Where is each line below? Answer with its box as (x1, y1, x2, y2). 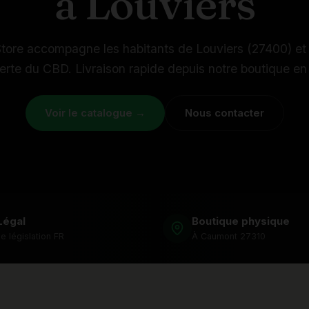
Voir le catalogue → (44, 106, 146, 119)
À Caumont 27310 (192, 231, 266, 241)
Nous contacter (184, 106, 264, 119)
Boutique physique (192, 215, 290, 228)
